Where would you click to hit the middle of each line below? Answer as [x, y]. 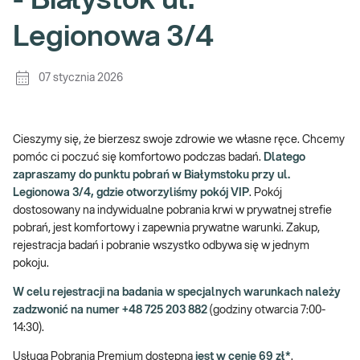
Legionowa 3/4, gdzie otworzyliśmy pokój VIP [131, 193]
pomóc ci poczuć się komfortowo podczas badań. [138, 157]
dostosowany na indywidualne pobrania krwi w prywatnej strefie [172, 211]
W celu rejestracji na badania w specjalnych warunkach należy [177, 292]
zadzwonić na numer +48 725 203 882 [110, 310]
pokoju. [31, 264]
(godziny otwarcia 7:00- [266, 310]
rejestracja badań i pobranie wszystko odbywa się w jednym [161, 246]
